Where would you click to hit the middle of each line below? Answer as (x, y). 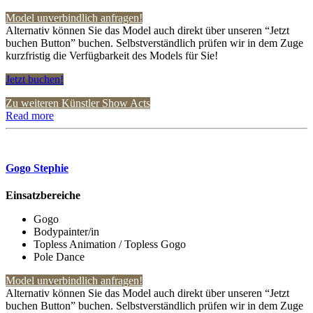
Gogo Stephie (37, 168)
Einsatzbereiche (43, 196)
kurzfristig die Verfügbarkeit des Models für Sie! (112, 55)
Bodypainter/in (66, 232)
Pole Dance (59, 257)
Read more (30, 115)
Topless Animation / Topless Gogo (110, 245)
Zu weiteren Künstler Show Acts (78, 103)
